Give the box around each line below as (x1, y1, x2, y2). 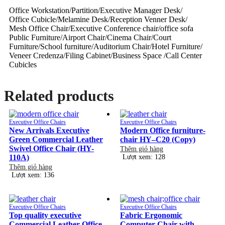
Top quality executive (9, 210, 81, 219)
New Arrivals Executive (9, 126, 89, 135)
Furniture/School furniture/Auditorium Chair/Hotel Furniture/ (9, 42, 202, 51)
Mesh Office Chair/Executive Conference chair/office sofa (9, 24, 193, 33)
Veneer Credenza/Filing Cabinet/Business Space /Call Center (9, 51, 202, 60)
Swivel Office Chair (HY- (9, 144, 94, 153)
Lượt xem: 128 (123, 153, 165, 161)
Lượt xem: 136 (12, 171, 54, 179)
